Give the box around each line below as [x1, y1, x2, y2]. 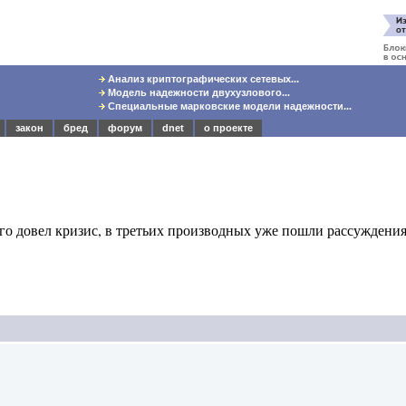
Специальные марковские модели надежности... [105, 101, 353, 111]
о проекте [204, 122, 253, 133]
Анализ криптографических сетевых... [105, 73, 300, 84]
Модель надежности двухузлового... [105, 87, 291, 98]
